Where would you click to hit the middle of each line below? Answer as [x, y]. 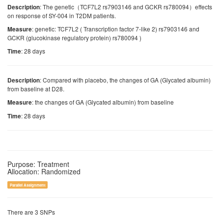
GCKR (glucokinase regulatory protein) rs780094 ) [74, 38]
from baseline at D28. [36, 89]
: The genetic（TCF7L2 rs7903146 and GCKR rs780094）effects [126, 7]
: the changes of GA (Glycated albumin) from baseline [103, 102]
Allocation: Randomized [44, 171]
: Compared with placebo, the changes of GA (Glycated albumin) [125, 80]
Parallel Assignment [27, 185]
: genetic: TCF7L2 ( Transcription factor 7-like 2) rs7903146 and [116, 29]
